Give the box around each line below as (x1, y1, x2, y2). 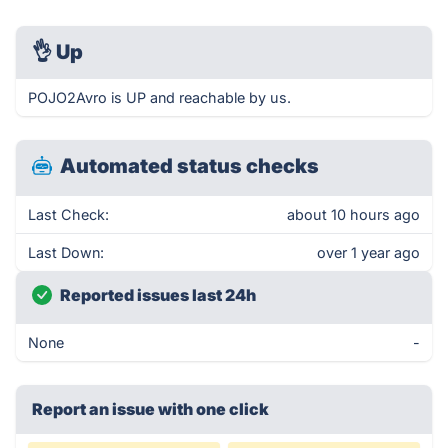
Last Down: (28, 244, 104, 261)
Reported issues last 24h (60, 285, 256, 305)
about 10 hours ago (287, 206, 420, 223)
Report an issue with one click (32, 399, 269, 419)
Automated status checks (60, 154, 319, 178)
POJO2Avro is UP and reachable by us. (28, 89, 291, 106)
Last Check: (28, 206, 109, 223)
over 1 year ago (317, 244, 420, 261)
